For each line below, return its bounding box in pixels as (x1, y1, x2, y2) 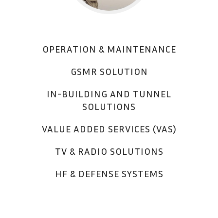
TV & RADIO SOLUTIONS (54, 145, 163, 157)
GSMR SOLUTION (70, 65, 148, 77)
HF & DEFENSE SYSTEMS (54, 167, 163, 180)
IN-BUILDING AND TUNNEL (47, 88, 171, 100)
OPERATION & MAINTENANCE (42, 43, 176, 55)
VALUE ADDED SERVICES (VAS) (41, 123, 177, 135)
